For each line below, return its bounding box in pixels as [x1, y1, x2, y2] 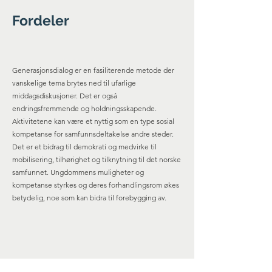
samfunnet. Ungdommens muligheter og [12, 168, 144, 177]
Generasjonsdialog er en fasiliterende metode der [12, 66, 174, 75]
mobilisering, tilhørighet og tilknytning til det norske [12, 155, 181, 164]
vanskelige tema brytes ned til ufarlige [12, 78, 136, 87]
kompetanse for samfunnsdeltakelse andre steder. [12, 129, 174, 138]
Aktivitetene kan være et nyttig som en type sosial [12, 117, 174, 126]
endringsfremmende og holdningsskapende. [12, 104, 157, 113]
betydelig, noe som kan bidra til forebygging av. [12, 193, 166, 202]
